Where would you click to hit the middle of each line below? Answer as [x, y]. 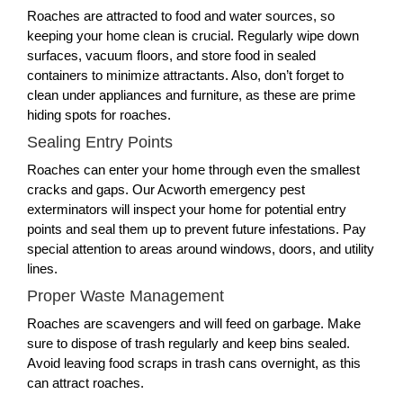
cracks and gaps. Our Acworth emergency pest [166, 189]
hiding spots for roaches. [99, 115]
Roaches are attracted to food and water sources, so [181, 16]
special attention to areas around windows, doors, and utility [201, 249]
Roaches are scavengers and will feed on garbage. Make [194, 323]
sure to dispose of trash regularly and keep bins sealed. [188, 343]
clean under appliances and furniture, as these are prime [191, 95]
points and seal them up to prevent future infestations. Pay [197, 229]
